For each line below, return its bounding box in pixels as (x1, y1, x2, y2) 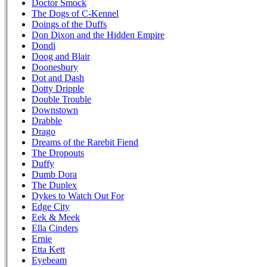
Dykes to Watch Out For (32, 190, 124, 201)
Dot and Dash (32, 72, 84, 83)
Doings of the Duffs (32, 18, 107, 29)
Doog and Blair (32, 51, 90, 61)
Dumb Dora (32, 169, 77, 179)
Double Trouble (32, 94, 91, 104)
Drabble (32, 115, 62, 126)
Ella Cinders (32, 222, 78, 233)
